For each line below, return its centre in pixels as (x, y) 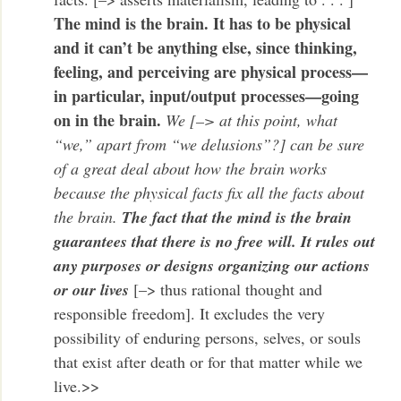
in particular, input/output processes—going (207, 95)
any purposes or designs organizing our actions (212, 265)
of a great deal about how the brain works (191, 168)
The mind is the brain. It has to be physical (203, 23)
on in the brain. (108, 119)
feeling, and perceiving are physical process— (211, 71)
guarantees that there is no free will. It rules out (215, 241)
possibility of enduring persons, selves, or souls (208, 337)
